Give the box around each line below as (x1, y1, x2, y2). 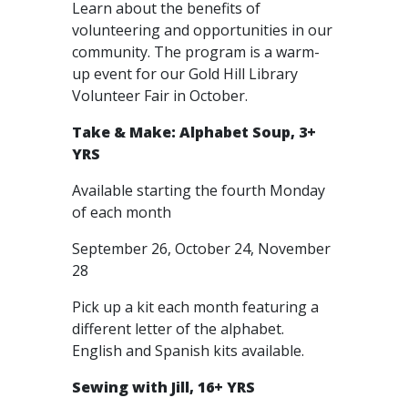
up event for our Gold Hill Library (72, 64, 298, 84)
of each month (72, 202, 175, 222)
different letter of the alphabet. (72, 319, 284, 339)
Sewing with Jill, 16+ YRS (72, 377, 255, 397)
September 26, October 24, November (72, 239, 331, 259)
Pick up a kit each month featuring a (72, 297, 319, 317)
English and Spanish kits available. (72, 341, 308, 361)
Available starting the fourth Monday (72, 180, 325, 200)
